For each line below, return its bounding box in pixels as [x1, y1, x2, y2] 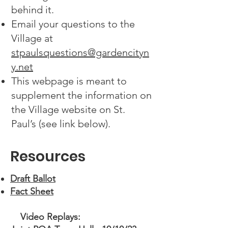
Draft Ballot [10, 173, 55, 184]
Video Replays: [10, 211, 80, 222]
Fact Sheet [10, 186, 53, 197]
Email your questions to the [11, 18, 135, 30]
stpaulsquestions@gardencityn [11, 46, 149, 59]
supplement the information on [11, 89, 152, 101]
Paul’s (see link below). [11, 118, 110, 130]
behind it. [11, 4, 54, 16]
